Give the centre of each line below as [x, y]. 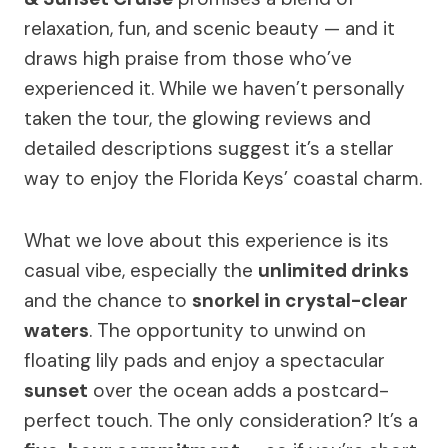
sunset [56, 390]
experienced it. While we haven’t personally [214, 88]
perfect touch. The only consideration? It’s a [221, 420]
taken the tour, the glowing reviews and [197, 118]
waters [56, 330]
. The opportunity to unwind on [227, 330]
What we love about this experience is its [206, 240]
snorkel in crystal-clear [300, 300]
